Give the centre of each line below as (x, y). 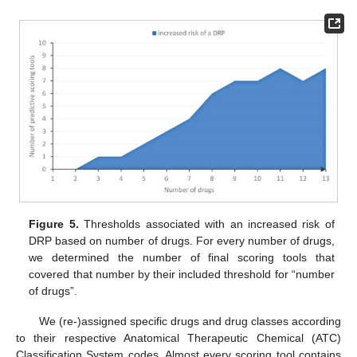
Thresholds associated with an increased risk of (206, 224)
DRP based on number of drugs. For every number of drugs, (182, 241)
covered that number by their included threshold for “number (182, 275)
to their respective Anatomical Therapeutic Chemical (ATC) (178, 338)
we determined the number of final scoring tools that (182, 258)
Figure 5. (54, 224)
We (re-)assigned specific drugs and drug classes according (190, 322)
